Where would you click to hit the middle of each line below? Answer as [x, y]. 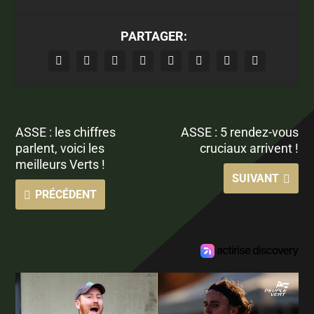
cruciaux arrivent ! [249, 149]
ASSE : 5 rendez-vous [239, 132]
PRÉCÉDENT [66, 195]
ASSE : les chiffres [66, 132]
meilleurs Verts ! [61, 165]
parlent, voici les [60, 149]
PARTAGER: [153, 36]
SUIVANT [255, 179]
